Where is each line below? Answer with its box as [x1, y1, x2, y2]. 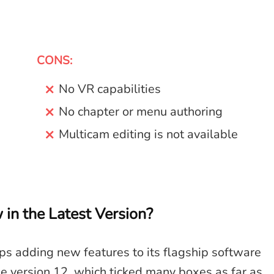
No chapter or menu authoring [58, 103, 223, 120]
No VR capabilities [58, 81, 161, 97]
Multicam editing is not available [58, 126, 238, 143]
